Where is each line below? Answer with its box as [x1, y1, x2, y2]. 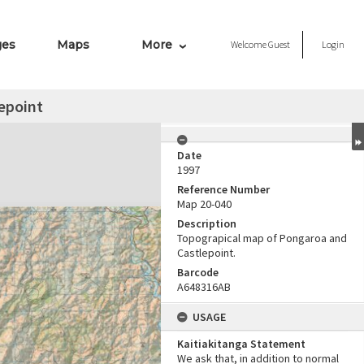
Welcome [231, 38, 268, 50]
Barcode [177, 265, 219, 279]
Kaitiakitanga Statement [177, 336, 305, 351]
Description [177, 216, 236, 231]
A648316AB [177, 279, 231, 294]
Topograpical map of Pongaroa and [177, 231, 347, 245]
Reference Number [177, 182, 270, 197]
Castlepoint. [177, 245, 236, 260]
